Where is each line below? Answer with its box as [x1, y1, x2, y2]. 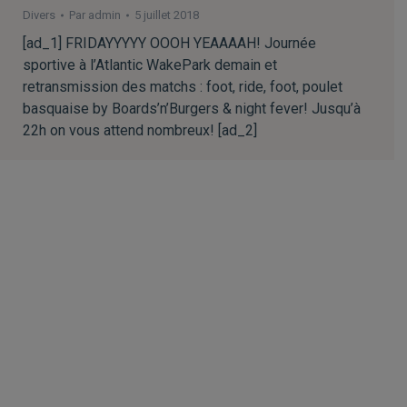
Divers [23, 8, 55, 22]
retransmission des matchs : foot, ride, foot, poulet [23, 78, 342, 95]
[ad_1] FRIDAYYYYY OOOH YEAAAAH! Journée [23, 35, 316, 52]
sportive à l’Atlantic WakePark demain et [23, 56, 277, 74]
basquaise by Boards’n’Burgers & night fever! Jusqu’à [23, 100, 361, 117]
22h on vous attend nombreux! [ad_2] [23, 122, 257, 139]
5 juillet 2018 [134, 8, 199, 22]
